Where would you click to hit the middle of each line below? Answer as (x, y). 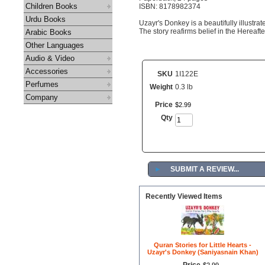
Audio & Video (50, 58)
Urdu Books (46, 19)
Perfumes (42, 84)
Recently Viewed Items (184, 196)
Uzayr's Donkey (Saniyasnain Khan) (203, 252)
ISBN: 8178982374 (170, 7)
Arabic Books (49, 32)
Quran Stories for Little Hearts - (203, 245)
